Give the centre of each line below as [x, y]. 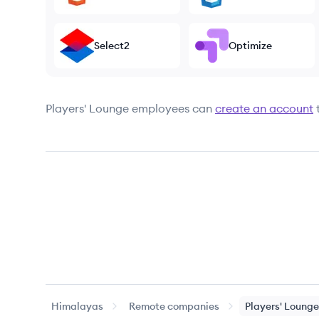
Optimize [250, 46]
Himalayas [77, 306]
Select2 [112, 46]
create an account [264, 108]
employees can [172, 108]
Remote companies [174, 306]
